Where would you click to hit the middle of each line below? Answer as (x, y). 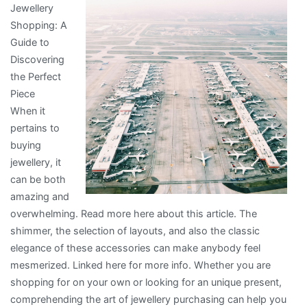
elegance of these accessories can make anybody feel (135, 248)
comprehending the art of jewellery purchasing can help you (148, 299)
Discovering (37, 60)
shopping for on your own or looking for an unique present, (146, 282)
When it (28, 111)
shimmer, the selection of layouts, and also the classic (135, 231)
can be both (38, 180)
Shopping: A (39, 25)
